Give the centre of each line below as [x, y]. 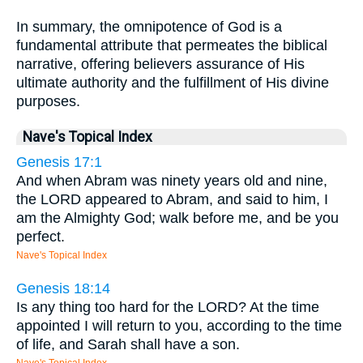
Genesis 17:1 [59, 162]
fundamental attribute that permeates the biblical [172, 45]
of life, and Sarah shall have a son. [128, 344]
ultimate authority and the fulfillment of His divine [173, 83]
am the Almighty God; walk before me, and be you [177, 218]
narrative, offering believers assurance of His [160, 64]
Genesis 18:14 [63, 288]
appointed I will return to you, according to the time [179, 325]
